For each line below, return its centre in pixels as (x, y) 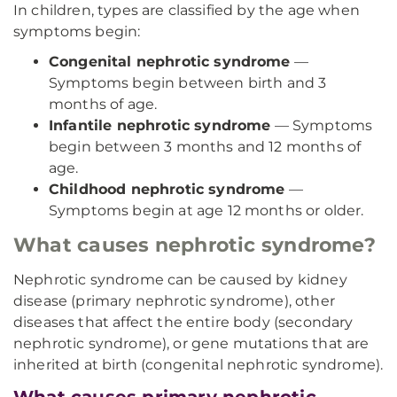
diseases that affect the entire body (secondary (183, 322)
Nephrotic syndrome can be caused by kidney (180, 280)
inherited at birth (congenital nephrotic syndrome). (198, 365)
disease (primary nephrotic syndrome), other (174, 301)
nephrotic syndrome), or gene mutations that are (191, 343)
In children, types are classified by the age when (187, 10)
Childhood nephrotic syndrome (167, 189)
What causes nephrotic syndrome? (195, 245)
